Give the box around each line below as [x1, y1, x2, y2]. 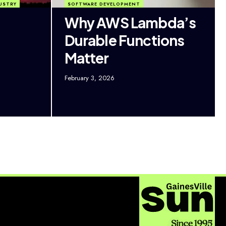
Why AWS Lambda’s [64, 13, 196, 31]
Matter [64, 48, 109, 67]
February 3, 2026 [64, 73, 115, 83]
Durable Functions [64, 31, 185, 49]
